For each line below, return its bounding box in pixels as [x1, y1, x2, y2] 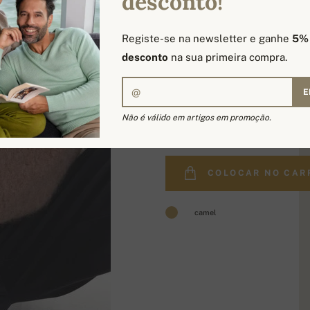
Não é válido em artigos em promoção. [122, 113, 271, 122]
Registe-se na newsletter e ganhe [122, 33, 292, 44]
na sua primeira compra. [168, 51, 287, 63]
